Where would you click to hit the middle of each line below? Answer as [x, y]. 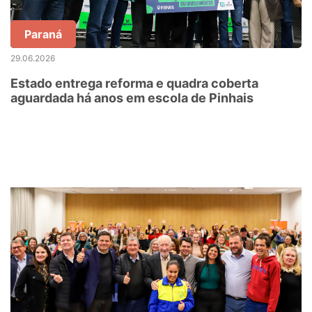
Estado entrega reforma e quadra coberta [134, 83]
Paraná [43, 34]
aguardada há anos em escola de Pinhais [132, 98]
